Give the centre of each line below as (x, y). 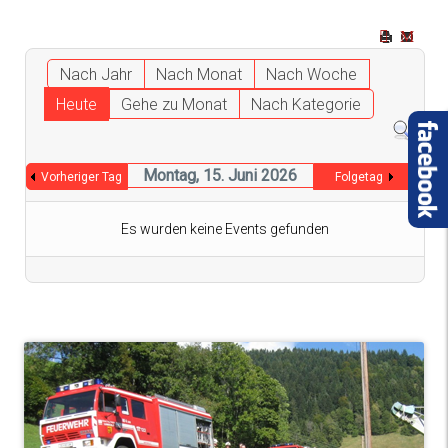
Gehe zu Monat (173, 104)
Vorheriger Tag (82, 177)
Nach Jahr (96, 74)
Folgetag (358, 177)
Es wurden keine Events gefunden (225, 229)
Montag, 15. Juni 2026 (220, 176)
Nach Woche (312, 74)
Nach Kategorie (305, 104)
